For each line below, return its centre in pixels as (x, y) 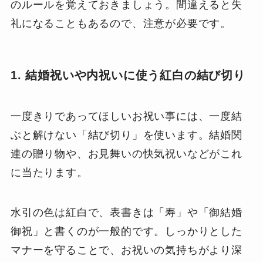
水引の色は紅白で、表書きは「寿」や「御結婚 (126, 212)
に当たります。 (49, 172)
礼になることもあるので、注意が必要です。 (121, 24)
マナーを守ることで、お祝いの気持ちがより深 (126, 250)
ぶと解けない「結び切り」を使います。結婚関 (126, 135)
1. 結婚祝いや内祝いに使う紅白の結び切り (128, 75)
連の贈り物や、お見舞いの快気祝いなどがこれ (126, 154)
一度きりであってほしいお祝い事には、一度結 (126, 116)
